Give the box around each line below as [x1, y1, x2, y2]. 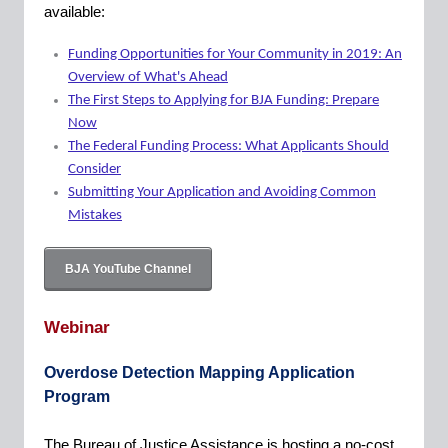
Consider [68, 162, 121, 177]
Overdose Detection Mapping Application [44, 364, 355, 381]
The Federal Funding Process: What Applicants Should [68, 139, 389, 154]
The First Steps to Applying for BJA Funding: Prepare [68, 93, 379, 108]
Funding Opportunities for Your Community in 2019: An [68, 47, 402, 62]
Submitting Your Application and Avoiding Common [68, 185, 376, 200]
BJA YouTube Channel [65, 262, 191, 276]
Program [44, 388, 110, 405]
